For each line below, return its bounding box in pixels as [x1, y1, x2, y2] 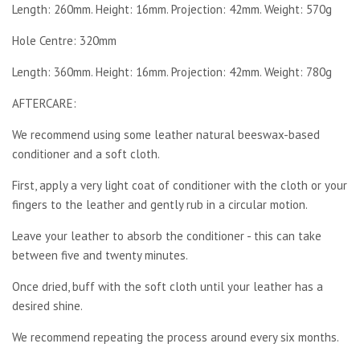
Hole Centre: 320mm [12, 32, 117, 48]
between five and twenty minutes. [12, 247, 188, 263]
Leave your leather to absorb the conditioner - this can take [12, 227, 321, 243]
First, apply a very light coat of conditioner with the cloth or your [12, 177, 347, 193]
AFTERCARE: [12, 95, 76, 111]
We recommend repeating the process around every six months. [12, 329, 339, 345]
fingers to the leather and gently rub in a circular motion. [12, 196, 308, 212]
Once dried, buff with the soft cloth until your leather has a [12, 278, 323, 294]
